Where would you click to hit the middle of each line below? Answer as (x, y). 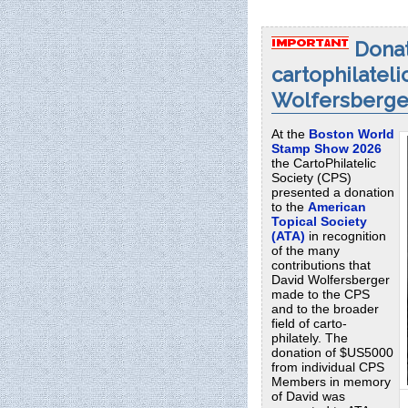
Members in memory (331, 382)
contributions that (321, 265)
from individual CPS (328, 367)
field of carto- (309, 324)
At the (290, 134)
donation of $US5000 (332, 353)
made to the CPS (321, 295)
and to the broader (325, 309)
